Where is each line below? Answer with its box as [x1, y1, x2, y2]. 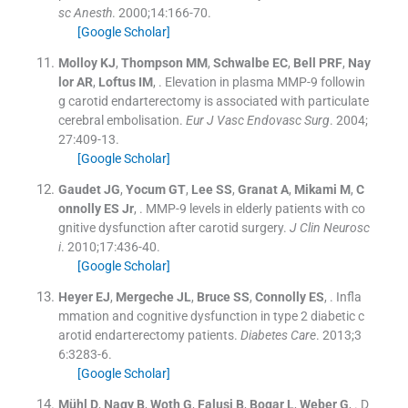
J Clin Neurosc [289, 219, 370, 235]
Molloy [57, 55, 97, 70]
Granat [237, 181, 278, 197]
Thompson [120, 55, 183, 70]
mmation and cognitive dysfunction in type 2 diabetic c [57, 308, 364, 323]
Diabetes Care [240, 327, 316, 342]
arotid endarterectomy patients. [57, 327, 238, 342]
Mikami [293, 181, 337, 197]
